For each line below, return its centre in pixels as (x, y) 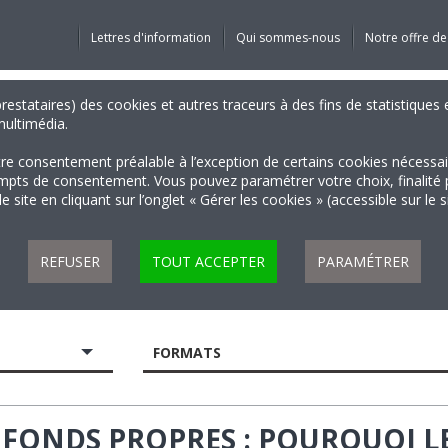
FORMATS (187, 352)
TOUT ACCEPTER (208, 261)
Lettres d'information (150, 37)
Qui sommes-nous (287, 37)
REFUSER (69, 261)
